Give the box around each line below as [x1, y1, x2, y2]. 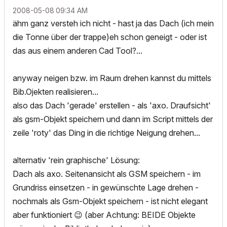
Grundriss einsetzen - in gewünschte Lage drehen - [13, 182, 199, 193]
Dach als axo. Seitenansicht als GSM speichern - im [13, 169, 201, 179]
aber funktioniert [13, 210, 74, 220]
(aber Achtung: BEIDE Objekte [83, 210, 196, 220]
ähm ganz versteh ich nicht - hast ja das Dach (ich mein [13, 18, 214, 28]
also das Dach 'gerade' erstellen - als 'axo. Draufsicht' [13, 100, 211, 110]
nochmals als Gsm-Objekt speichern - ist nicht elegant [13, 196, 208, 206]
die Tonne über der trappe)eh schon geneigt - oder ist [13, 32, 207, 42]
